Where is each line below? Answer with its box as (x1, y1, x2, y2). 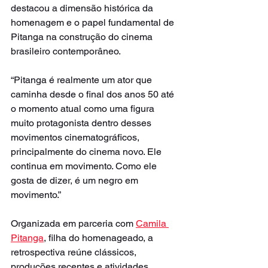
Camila (136, 217, 169, 229)
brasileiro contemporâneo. (11, 45, 121, 57)
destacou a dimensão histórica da (11, 2, 156, 14)
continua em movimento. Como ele (11, 160, 159, 172)
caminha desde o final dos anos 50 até (11, 88, 176, 100)
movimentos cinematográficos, (11, 131, 142, 143)
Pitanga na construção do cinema (11, 31, 155, 42)
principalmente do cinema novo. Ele (11, 145, 164, 157)
